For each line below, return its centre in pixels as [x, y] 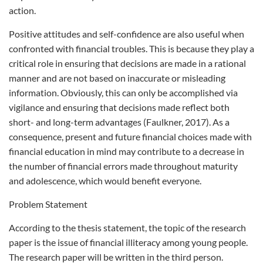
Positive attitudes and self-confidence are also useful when [127, 34]
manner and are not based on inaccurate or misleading [117, 78]
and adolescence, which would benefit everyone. [105, 181]
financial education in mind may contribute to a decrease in [127, 151]
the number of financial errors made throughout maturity [123, 166]
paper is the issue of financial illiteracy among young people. [128, 242]
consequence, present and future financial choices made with [130, 136]
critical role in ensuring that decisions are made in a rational [127, 63]
